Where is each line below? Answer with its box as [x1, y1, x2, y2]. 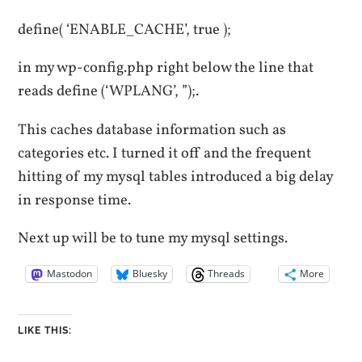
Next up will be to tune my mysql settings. [18, 228, 288, 250]
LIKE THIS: [18, 324, 73, 336]
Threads [208, 267, 246, 281]
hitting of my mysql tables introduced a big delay [18, 166, 334, 187]
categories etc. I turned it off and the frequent [18, 142, 312, 164]
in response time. [18, 189, 132, 211]
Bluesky [133, 267, 168, 281]
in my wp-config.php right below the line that [18, 57, 314, 79]
